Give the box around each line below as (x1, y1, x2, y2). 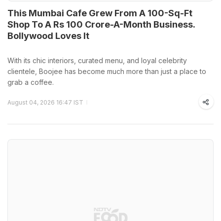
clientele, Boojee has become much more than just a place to (7, 67, 206, 75)
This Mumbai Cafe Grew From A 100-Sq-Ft (7, 7, 192, 18)
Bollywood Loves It (7, 30, 89, 41)
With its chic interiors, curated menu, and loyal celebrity (7, 56, 187, 65)
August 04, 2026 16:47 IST (7, 98, 83, 106)
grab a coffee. (7, 77, 54, 86)
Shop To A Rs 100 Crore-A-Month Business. (7, 19, 195, 30)
